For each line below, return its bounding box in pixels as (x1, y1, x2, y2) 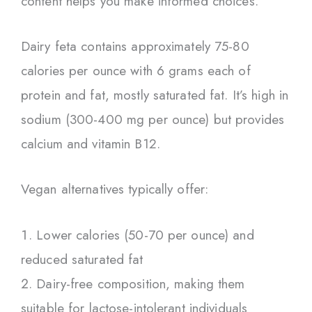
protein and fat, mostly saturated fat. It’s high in (21, 85, 289, 104)
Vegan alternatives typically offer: (21, 180, 209, 199)
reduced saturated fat (21, 249, 143, 269)
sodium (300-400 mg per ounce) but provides (21, 109, 285, 129)
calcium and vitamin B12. (21, 134, 160, 153)
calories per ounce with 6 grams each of (21, 61, 251, 80)
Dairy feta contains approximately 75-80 (21, 36, 249, 56)
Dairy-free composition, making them (36, 274, 245, 293)
